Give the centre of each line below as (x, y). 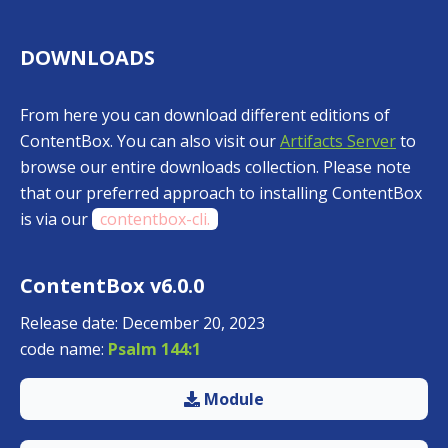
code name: (64, 348)
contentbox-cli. (155, 218)
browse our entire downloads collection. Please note (215, 166)
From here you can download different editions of (205, 114)
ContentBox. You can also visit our (150, 140)
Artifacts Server (338, 140)
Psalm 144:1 (154, 348)
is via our (56, 218)
